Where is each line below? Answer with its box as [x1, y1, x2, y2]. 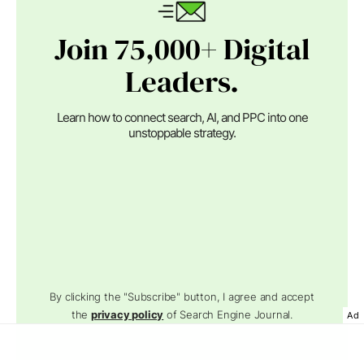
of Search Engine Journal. [163, 307, 293, 321]
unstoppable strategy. [128, 124, 236, 141]
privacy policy [91, 307, 164, 321]
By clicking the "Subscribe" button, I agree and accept [50, 289, 314, 303]
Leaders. [125, 60, 239, 102]
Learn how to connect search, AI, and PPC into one [56, 109, 308, 125]
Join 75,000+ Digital [54, 28, 310, 69]
